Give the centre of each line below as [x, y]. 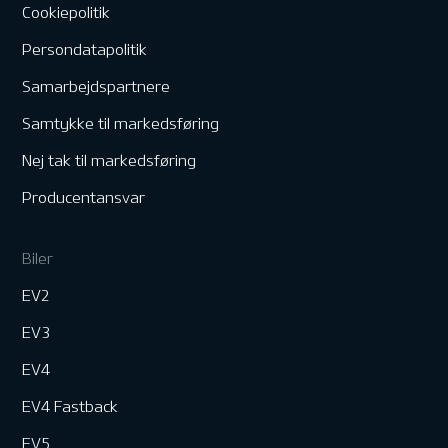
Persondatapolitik [85, 50]
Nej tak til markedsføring [109, 161]
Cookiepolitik [66, 13]
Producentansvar [84, 198]
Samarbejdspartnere [96, 87]
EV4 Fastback [70, 407]
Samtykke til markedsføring [121, 124]
